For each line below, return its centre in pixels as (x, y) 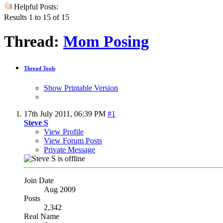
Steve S (36, 122)
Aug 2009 (60, 189)
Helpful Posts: (35, 6)
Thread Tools (40, 68)
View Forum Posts (73, 140)
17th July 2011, (49, 113)
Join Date (39, 180)
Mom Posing (106, 42)
